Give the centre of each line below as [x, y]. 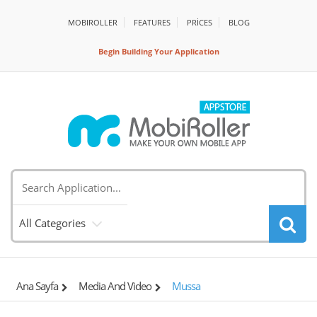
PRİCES [199, 22]
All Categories [52, 223]
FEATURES [152, 22]
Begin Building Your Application [158, 51]
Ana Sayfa [37, 286]
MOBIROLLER [92, 22]
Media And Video [115, 286]
